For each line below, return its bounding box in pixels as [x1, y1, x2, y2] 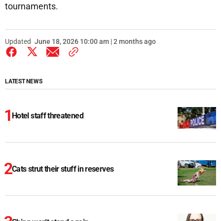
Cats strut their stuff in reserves [12, 164, 114, 174]
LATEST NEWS [5, 78, 42, 85]
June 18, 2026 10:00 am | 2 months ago [35, 37, 156, 46]
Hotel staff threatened [12, 111, 83, 121]
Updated [5, 37, 31, 46]
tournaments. [5, 1, 58, 12]
